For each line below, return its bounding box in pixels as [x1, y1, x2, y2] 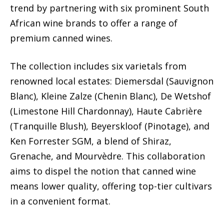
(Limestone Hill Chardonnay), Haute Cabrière [10, 105, 202, 117]
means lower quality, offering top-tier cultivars [10, 180, 212, 192]
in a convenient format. [10, 195, 110, 207]
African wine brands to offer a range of [10, 17, 177, 29]
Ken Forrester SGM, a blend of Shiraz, [10, 135, 171, 147]
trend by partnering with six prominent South [10, 2, 209, 14]
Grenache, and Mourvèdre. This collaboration [10, 150, 205, 162]
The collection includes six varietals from [10, 60, 186, 72]
